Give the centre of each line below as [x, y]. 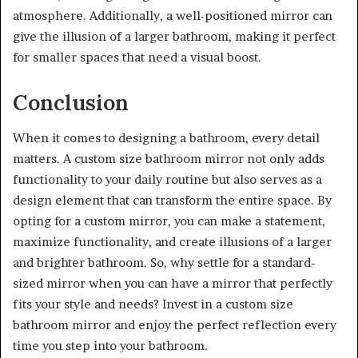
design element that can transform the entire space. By [172, 201]
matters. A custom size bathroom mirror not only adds [169, 159]
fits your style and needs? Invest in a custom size [153, 304]
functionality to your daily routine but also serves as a [167, 180]
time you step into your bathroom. [110, 346]
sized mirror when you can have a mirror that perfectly [173, 284]
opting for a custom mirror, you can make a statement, [169, 221]
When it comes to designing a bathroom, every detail [166, 138]
